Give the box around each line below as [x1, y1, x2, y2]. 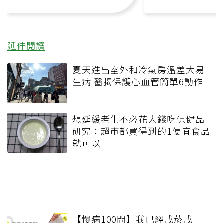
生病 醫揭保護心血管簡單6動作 [72, 74, 203, 88]
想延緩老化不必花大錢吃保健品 [72, 112, 205, 125]
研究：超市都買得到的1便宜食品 [72, 124, 210, 137]
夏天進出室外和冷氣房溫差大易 [72, 62, 205, 76]
